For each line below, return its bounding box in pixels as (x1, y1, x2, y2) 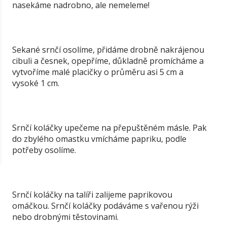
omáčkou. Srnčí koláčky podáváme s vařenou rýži (12, 200, 199, 211)
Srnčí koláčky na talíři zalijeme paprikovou (12, 189, 172, 200)
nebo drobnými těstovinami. (12, 211, 119, 222)
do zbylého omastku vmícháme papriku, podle (12, 133, 186, 144)
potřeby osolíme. (12, 144, 76, 156)
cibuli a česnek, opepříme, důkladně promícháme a (12, 55, 204, 66)
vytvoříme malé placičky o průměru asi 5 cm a (12, 66, 183, 78)
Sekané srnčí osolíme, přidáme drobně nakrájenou (12, 44, 204, 55)
